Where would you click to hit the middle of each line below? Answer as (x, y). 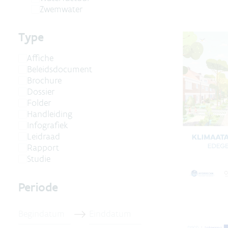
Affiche (40, 58)
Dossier (41, 92)
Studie (39, 159)
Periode (38, 187)
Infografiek (47, 125)
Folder (39, 103)
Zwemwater (61, 9)
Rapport (43, 148)
